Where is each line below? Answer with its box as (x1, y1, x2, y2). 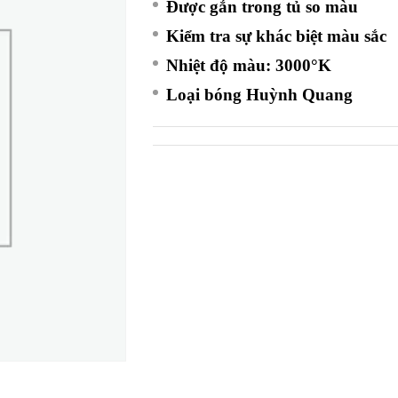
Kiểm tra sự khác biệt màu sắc (166, 27, 387, 45)
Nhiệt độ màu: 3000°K (166, 56, 332, 75)
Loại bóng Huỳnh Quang (166, 85, 354, 104)
